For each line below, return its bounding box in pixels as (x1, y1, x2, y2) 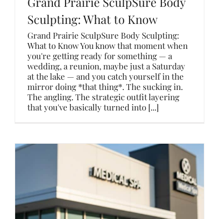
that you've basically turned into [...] (27, 102, 159, 112)
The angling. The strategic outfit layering (27, 91, 179, 102)
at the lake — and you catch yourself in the (27, 71, 184, 82)
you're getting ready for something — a (27, 50, 172, 61)
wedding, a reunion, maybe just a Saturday (27, 61, 185, 71)
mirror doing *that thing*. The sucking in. (27, 81, 183, 92)
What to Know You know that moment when (27, 40, 188, 51)
